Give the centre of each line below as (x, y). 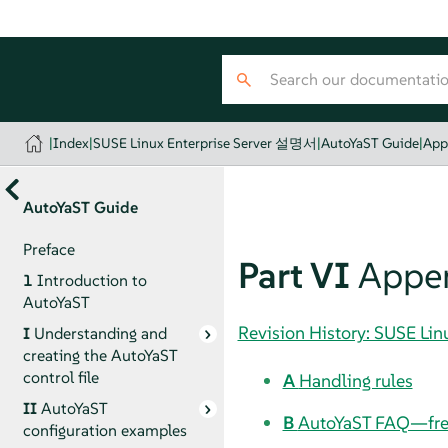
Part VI (297, 275)
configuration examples (104, 430)
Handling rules (355, 380)
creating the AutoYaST (99, 355)
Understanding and (100, 333)
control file (60, 377)
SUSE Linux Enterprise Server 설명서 (205, 143)
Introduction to (91, 280)
